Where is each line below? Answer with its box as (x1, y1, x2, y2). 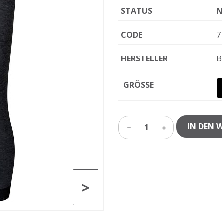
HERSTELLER (121, 53, 167, 64)
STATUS (121, 5, 152, 16)
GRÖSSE (123, 79, 154, 90)
